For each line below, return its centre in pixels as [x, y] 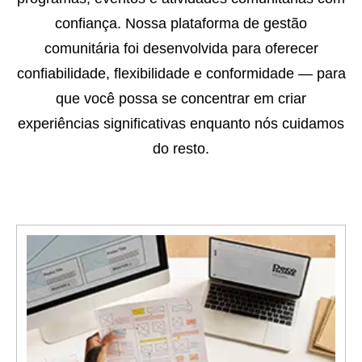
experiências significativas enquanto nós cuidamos [181, 124]
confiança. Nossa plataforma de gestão [181, 24]
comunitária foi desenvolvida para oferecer [181, 49]
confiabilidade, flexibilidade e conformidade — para [181, 74]
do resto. [181, 149]
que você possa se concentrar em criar [181, 99]
